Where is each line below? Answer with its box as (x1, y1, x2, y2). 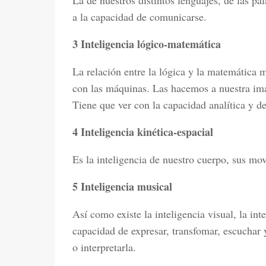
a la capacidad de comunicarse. (72, 9, 207, 24)
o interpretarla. (72, 240, 136, 254)
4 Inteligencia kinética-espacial (72, 124, 213, 140)
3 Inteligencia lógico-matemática (72, 36, 221, 52)
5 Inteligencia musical (72, 179, 172, 194)
